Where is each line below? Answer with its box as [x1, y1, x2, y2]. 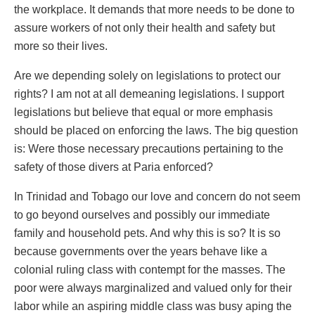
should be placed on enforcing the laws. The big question [14, 124, 298, 136]
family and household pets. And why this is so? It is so [14, 226, 281, 239]
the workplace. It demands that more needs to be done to [14, 3, 295, 15]
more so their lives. [14, 39, 108, 52]
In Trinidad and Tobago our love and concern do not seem [14, 190, 300, 202]
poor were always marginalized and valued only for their [14, 281, 292, 294]
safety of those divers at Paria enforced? [14, 160, 213, 173]
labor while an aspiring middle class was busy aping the [14, 300, 292, 312]
